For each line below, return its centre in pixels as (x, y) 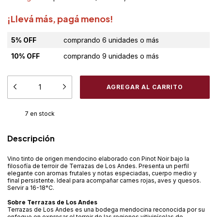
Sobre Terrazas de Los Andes (52, 202)
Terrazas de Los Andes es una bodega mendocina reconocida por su (106, 209)
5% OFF (24, 40)
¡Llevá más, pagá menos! (60, 19)
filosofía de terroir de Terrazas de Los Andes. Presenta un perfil (98, 166)
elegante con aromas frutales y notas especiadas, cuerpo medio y (102, 173)
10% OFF (25, 56)
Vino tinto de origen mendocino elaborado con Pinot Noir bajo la (98, 159)
